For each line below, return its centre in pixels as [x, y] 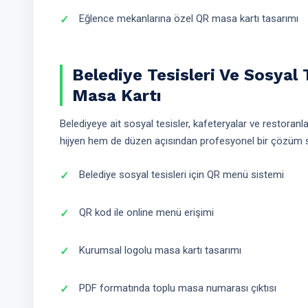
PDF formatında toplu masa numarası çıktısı [178, 288]
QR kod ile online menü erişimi [146, 212]
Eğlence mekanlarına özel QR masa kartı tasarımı [189, 19]
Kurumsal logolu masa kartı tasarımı [160, 250]
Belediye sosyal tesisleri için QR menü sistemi [181, 175]
